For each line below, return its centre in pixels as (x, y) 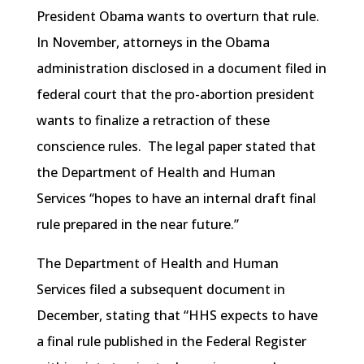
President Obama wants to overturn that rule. (179, 17)
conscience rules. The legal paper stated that (176, 147)
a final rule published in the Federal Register (171, 342)
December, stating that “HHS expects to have (177, 316)
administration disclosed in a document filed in (181, 69)
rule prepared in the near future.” (137, 225)
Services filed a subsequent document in (160, 290)
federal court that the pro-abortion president (175, 95)
